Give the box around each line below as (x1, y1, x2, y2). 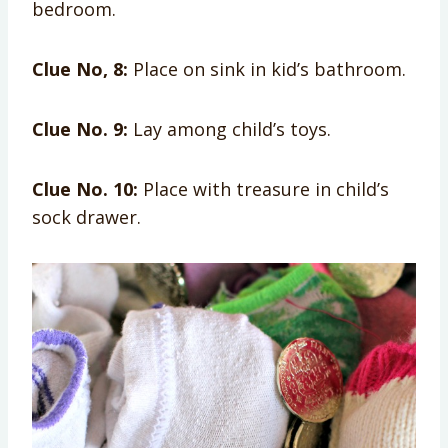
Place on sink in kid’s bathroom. (128, 56, 406, 81)
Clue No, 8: (32, 56, 128, 81)
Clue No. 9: (32, 116, 128, 141)
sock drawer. (32, 204, 141, 229)
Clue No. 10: (32, 176, 138, 201)
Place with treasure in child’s (138, 176, 389, 201)
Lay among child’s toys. (128, 116, 331, 141)
